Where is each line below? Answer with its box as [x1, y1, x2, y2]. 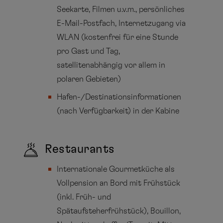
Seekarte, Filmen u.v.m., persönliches [57, 5, 185, 13]
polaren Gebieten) [57, 75, 121, 83]
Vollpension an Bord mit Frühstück [57, 179, 181, 187]
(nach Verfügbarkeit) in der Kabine [57, 107, 180, 115]
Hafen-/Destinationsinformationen [57, 93, 182, 101]
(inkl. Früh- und [57, 193, 111, 201]
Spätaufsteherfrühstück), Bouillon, [57, 207, 181, 215]
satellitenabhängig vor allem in [57, 61, 166, 69]
